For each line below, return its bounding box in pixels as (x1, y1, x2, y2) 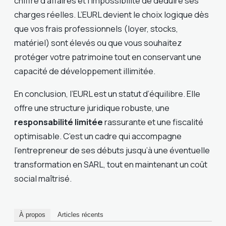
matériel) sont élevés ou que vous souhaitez (14, 37, 182, 49)
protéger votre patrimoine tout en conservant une (14, 51, 201, 63)
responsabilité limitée (14, 116, 103, 128)
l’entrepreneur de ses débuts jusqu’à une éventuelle (14, 144, 210, 156)
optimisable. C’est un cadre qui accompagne (14, 130, 182, 142)
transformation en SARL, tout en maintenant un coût (14, 158, 207, 170)
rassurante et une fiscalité (103, 116, 203, 128)
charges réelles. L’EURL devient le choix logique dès (14, 9, 209, 21)
